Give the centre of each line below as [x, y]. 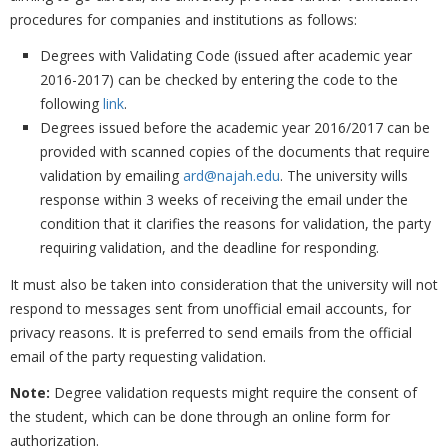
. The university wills [344, 175]
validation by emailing [111, 175]
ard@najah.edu [231, 175]
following [71, 103]
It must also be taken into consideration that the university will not [224, 284]
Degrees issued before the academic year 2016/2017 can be [235, 127]
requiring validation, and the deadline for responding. [211, 247]
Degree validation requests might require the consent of [235, 392]
